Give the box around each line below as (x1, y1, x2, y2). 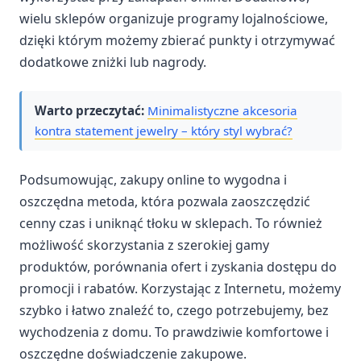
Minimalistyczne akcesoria (147, 102, 297, 119)
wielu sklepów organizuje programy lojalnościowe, (19, 9, 328, 27)
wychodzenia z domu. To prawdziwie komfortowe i (19, 323, 329, 342)
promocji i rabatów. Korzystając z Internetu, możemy (19, 280, 341, 298)
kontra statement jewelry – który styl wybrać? (35, 122, 293, 139)
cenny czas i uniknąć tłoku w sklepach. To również (19, 214, 322, 233)
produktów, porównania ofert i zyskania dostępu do (19, 258, 337, 276)
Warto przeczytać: (35, 102, 144, 119)
